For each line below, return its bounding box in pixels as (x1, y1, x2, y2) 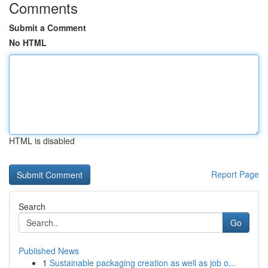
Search (19, 200, 45, 212)
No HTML (9, 36, 47, 48)
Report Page (211, 168, 259, 180)
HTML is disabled (9, 135, 75, 147)
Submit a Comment (9, 22, 86, 33)
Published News (19, 245, 79, 257)
